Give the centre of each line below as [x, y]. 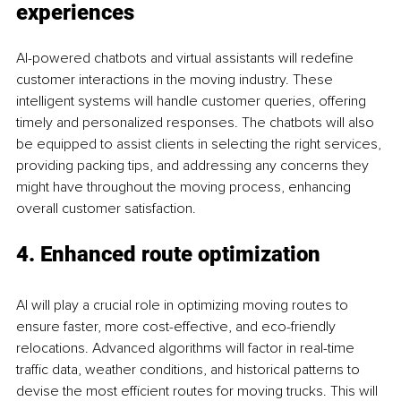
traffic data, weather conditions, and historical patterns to [190, 370]
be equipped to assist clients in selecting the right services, [200, 145]
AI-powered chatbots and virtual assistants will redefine [187, 59]
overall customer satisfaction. [106, 209]
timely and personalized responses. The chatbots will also [197, 123]
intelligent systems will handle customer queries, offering [193, 102]
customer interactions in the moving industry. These [176, 80]
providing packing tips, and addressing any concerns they [194, 166]
